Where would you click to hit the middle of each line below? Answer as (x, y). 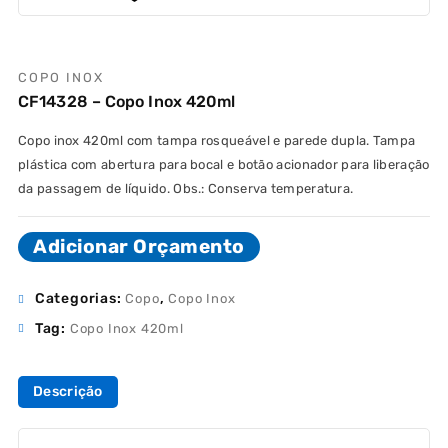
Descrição (68, 391)
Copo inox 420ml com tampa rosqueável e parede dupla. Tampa (217, 141)
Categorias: (80, 299)
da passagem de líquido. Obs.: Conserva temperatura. (186, 189)
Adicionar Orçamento (139, 247)
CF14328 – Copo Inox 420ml (127, 102)
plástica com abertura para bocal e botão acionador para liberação (224, 165)
